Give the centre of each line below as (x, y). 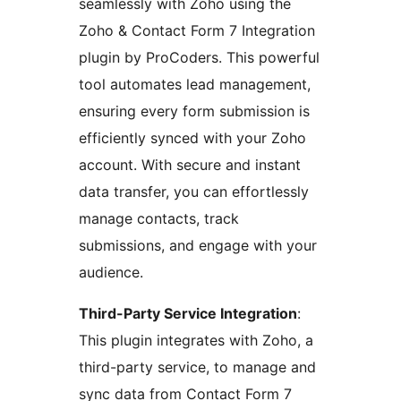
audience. (111, 273)
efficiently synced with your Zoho (192, 138)
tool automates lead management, (195, 85)
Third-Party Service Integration (188, 314)
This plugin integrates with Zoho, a (196, 341)
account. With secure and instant (190, 165)
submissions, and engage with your (198, 246)
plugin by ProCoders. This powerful (199, 58)
